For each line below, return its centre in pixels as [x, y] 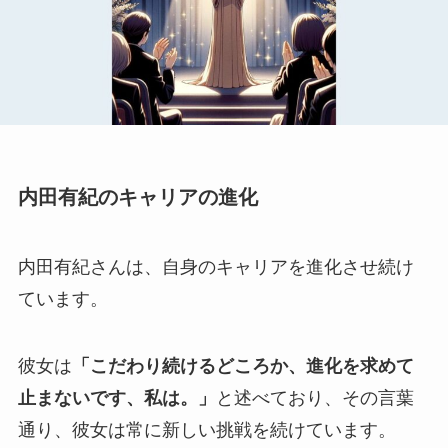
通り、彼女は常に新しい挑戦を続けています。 [206, 430]
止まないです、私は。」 [116, 398]
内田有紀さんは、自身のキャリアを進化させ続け [215, 266]
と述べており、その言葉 [314, 398]
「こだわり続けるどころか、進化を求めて [242, 366]
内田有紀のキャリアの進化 [137, 197]
